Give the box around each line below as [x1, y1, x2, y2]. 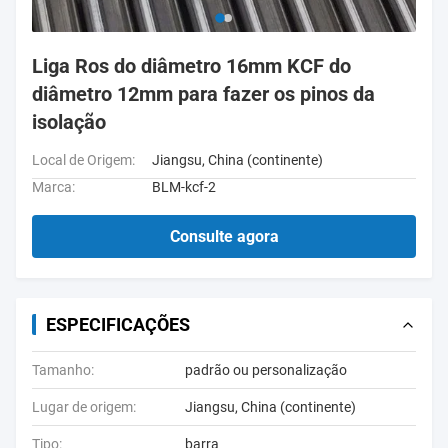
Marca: [32, 179, 75, 195]
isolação [32, 110, 106, 134]
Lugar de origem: [32, 399, 136, 415]
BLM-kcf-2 [152, 179, 216, 195]
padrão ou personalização [185, 362, 347, 378]
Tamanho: [32, 362, 94, 378]
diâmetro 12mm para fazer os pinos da [32, 82, 375, 106]
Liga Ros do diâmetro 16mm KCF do [32, 54, 351, 78]
